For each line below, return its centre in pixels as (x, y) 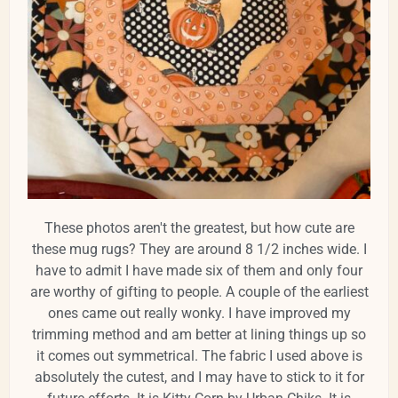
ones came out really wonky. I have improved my (199, 314)
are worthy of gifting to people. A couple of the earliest (199, 292)
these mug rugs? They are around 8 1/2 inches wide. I (199, 250)
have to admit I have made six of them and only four (199, 271)
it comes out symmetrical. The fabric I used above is (199, 356)
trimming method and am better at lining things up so (199, 335)
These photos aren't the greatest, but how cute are (199, 228)
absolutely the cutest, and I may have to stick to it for (199, 378)
